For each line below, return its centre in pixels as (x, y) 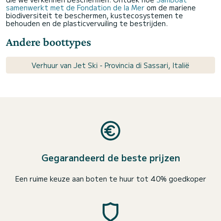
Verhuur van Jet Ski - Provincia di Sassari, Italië (110, 65)
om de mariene (170, 8)
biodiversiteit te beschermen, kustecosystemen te (94, 16)
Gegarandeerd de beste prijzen (110, 158)
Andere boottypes (49, 42)
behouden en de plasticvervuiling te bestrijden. (87, 23)
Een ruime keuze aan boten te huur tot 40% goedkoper (110, 179)
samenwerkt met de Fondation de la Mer (75, 8)
